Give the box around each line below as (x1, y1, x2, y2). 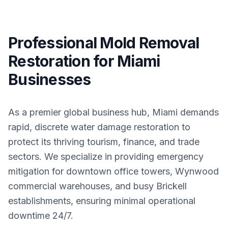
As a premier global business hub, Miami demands (8, 107, 219, 118)
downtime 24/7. (8, 210, 73, 221)
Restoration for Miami (8, 52, 160, 70)
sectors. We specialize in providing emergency (8, 151, 204, 162)
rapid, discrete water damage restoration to (8, 122, 190, 132)
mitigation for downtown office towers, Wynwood (8, 166, 219, 177)
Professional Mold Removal (8, 34, 199, 52)
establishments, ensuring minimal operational (8, 195, 195, 206)
